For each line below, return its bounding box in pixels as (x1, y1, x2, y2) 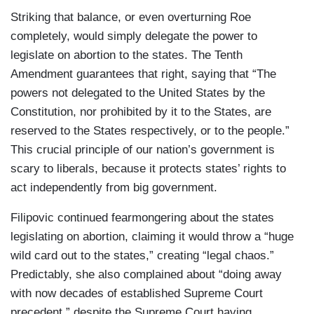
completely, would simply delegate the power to (11, 29, 257, 43)
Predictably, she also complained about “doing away (11, 268, 282, 282)
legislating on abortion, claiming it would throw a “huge (11, 230, 294, 244)
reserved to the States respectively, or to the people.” (11, 124, 289, 138)
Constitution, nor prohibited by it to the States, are (11, 105, 271, 119)
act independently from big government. (11, 181, 217, 195)
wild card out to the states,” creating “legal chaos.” (11, 249, 274, 263)
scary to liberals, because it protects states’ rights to (11, 162, 286, 176)
